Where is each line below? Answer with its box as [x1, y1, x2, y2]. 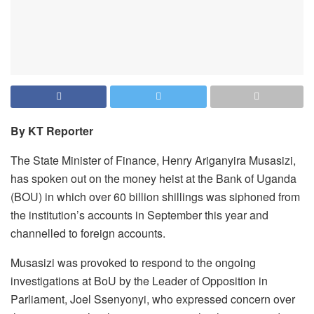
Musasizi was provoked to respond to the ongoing [11, 254, 256, 271]
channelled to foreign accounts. [11, 224, 165, 241]
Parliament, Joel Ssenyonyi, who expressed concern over [11, 290, 295, 307]
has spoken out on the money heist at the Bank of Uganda [11, 170, 296, 186]
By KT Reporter [11, 122, 93, 139]
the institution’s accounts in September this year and [11, 206, 268, 223]
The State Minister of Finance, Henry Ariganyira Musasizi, [11, 151, 296, 168]
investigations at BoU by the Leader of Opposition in [11, 272, 268, 289]
